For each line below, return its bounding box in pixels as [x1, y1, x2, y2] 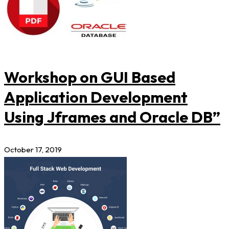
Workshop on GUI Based [4, 67, 175, 87]
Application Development [4, 87, 188, 107]
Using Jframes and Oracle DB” [4, 107, 220, 127]
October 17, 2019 [4, 144, 62, 154]
